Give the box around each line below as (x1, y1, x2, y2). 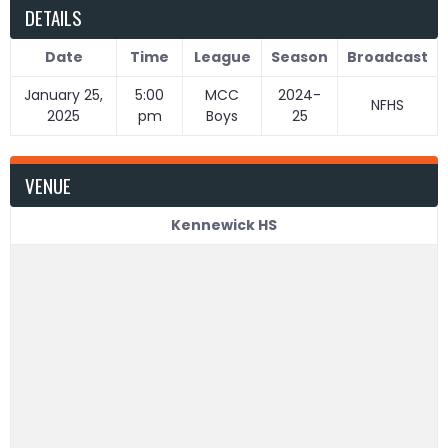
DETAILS (25, 2, 82, 31)
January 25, (24, 84, 103, 105)
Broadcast (347, 46, 428, 67)
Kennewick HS (171, 214, 277, 235)
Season (271, 46, 328, 67)
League (193, 46, 251, 67)
